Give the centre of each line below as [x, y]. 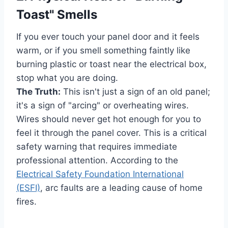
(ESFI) [28, 188]
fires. [26, 202]
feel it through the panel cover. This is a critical [111, 133]
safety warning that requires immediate [97, 147]
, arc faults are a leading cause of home [121, 188]
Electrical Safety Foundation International [100, 174]
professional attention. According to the [97, 161]
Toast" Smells [57, 15]
